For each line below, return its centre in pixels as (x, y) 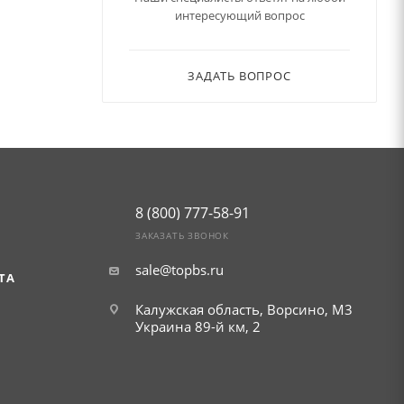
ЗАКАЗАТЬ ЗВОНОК (182, 235)
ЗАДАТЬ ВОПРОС (239, 75)
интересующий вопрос (239, 15)
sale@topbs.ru (179, 270)
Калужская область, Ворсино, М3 (243, 309)
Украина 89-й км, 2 (197, 326)
